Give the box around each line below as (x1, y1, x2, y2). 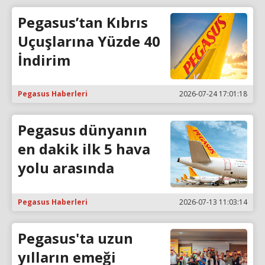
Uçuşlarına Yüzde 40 (18, 31, 160, 51)
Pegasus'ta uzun (18, 228, 133, 248)
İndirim (18, 50, 70, 70)
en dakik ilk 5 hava (18, 139, 150, 159)
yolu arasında (18, 158, 114, 178)
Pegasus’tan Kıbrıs (18, 12, 148, 32)
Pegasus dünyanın (18, 120, 147, 140)
